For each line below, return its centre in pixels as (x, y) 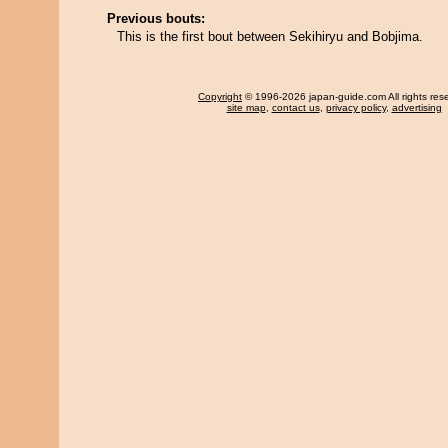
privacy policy (355, 107)
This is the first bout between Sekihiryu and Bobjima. (270, 36)
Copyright (220, 96)
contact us (295, 107)
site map (246, 107)
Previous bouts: (156, 18)
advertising (416, 107)
